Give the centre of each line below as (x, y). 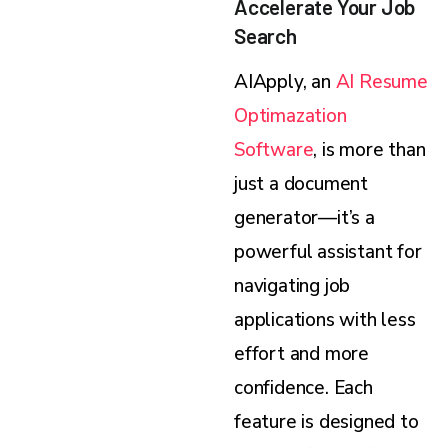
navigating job (292, 286)
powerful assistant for (328, 252)
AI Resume (381, 82)
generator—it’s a (304, 218)
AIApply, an (285, 82)
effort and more (302, 354)
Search (265, 36)
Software (274, 150)
